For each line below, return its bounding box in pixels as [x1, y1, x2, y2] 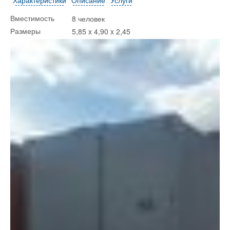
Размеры [10, 27, 43, 35]
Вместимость [10, 14, 56, 23]
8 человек [72, 13, 105, 24]
